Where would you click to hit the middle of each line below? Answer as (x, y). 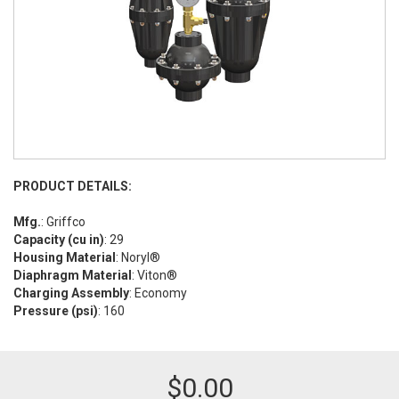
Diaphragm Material (73, 275)
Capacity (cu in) (59, 240)
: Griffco (63, 222)
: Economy (158, 293)
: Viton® (155, 275)
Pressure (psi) (56, 311)
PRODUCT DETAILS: (73, 186)
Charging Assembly (71, 293)
